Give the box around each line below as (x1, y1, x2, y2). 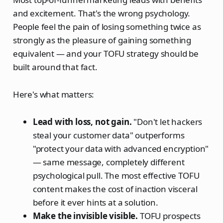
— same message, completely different (32, 156, 185, 168)
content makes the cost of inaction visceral (32, 183, 198, 195)
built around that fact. (12, 61, 98, 73)
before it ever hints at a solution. (32, 196, 158, 208)
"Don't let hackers (131, 115, 203, 127)
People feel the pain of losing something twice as (12, 20, 201, 32)
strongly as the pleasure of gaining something (12, 34, 192, 46)
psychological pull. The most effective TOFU (32, 169, 200, 181)
